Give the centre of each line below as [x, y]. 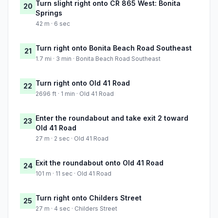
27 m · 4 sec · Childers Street [76, 209]
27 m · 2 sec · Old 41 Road [72, 139]
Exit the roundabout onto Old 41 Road [100, 163]
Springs [49, 13]
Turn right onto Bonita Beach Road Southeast [114, 48]
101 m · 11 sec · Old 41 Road [73, 174]
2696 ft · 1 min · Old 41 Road [75, 94]
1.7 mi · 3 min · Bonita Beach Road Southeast [98, 59]
